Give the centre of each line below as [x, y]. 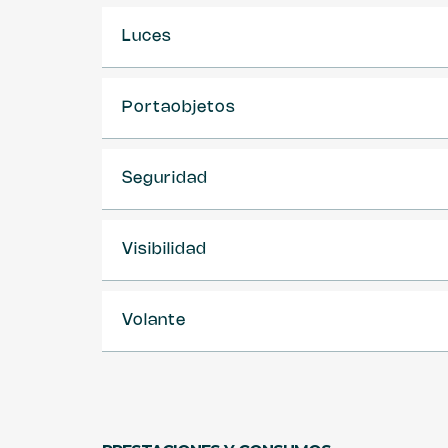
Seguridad [165, 178]
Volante [154, 320]
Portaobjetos [179, 107]
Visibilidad [164, 249]
